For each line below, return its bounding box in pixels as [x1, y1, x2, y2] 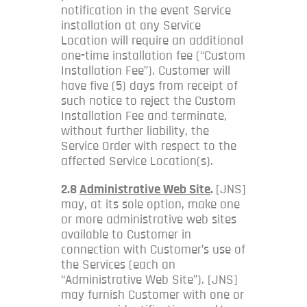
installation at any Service [61, 19, 201, 32]
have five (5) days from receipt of [61, 79, 238, 93]
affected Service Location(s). [61, 154, 213, 168]
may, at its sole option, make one [61, 197, 240, 211]
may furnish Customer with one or [61, 288, 244, 302]
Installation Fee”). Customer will [61, 64, 230, 77]
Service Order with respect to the [61, 139, 236, 153]
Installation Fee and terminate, [61, 109, 227, 123]
